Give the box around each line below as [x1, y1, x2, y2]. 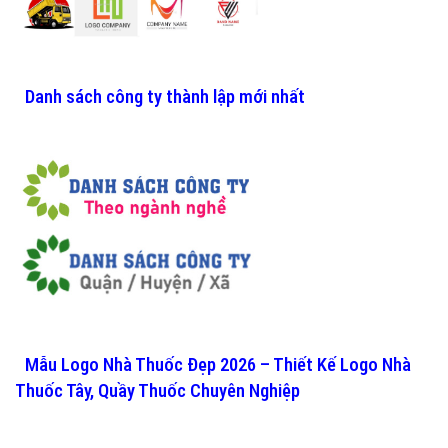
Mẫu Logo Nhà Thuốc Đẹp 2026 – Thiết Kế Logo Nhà [25, 353, 411, 376]
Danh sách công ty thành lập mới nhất [25, 86, 305, 109]
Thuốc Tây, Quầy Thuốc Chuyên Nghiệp [15, 379, 300, 402]
